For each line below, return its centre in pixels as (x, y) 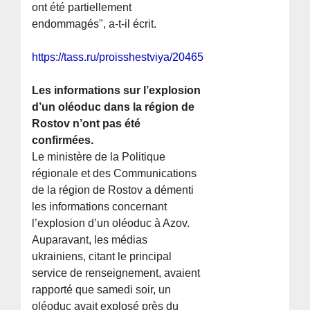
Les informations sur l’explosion (117, 91)
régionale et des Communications (115, 174)
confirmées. (63, 140)
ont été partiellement (82, 8)
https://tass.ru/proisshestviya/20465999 (127, 57)
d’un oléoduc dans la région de (113, 107)
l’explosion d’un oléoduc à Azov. (111, 224)
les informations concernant (100, 207)
